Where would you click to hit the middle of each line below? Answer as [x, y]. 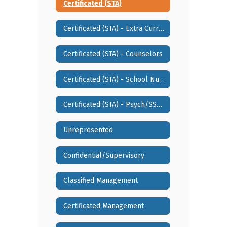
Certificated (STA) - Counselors [113, 54]
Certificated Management [104, 206]
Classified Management [101, 180]
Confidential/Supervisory [104, 155]
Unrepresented [88, 130]
